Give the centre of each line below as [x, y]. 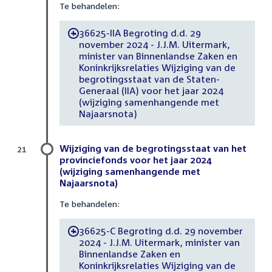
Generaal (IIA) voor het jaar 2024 [151, 90]
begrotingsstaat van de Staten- [149, 79]
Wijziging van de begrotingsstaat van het [153, 148]
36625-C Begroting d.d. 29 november [161, 230]
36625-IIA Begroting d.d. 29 [140, 32]
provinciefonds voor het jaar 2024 [136, 160]
